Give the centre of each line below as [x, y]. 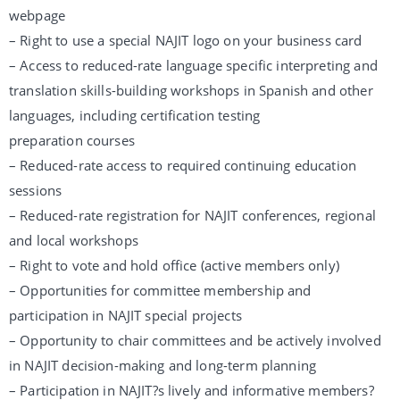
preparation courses [72, 140]
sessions [36, 190]
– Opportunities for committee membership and [160, 290]
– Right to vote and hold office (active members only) [174, 265]
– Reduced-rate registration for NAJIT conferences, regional [192, 215]
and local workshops [74, 240]
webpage [37, 15]
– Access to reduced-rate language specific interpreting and [193, 65]
